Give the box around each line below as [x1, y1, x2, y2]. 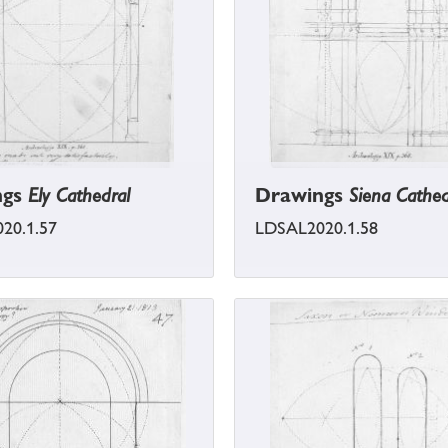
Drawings [255, 183, 349, 208]
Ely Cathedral [28, 183, 130, 208]
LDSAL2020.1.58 [255, 218, 378, 239]
